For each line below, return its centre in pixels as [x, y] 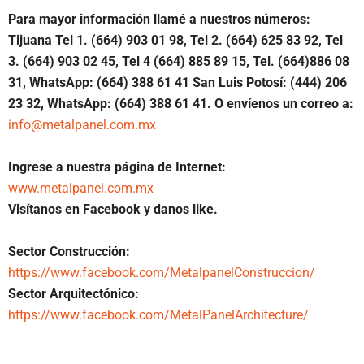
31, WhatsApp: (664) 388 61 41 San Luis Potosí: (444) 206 [178, 82]
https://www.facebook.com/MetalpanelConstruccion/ [162, 273]
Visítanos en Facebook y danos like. [113, 209]
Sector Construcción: [69, 251]
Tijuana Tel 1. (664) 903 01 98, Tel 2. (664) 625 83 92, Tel [175, 40]
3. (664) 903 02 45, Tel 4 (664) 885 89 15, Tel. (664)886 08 [179, 61]
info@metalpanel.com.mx [82, 125]
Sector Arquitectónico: [74, 294]
